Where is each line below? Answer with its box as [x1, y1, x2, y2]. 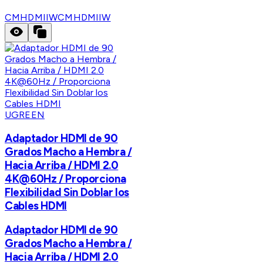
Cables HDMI [5, 198, 67, 213]
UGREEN [5, 109, 45, 121]
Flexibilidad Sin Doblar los [5, 185, 129, 199]
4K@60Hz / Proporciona [5, 171, 126, 186]
